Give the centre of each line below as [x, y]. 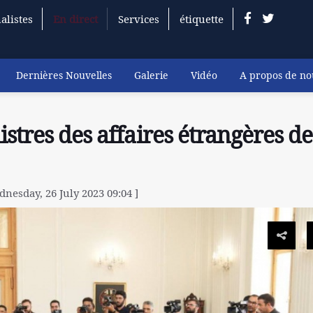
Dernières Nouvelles [64, 75]
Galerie [151, 75]
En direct [75, 19]
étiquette [201, 19]
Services [138, 19]
